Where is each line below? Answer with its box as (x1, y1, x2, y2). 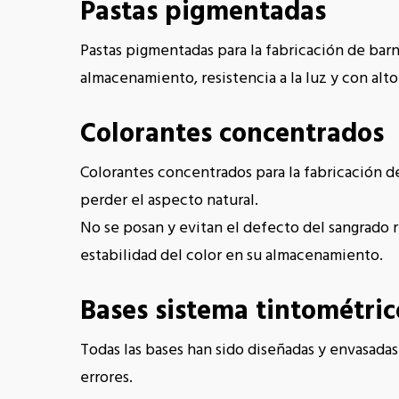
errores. (80, 365, 134, 391)
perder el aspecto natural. (80, 188, 259, 214)
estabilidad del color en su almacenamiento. (80, 243, 384, 269)
